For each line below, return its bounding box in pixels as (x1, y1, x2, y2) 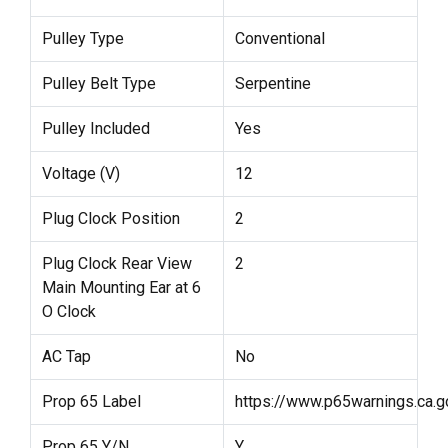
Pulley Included (41, 119, 150, 139)
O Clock (41, 302, 96, 322)
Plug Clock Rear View (41, 254, 192, 274)
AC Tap (41, 347, 91, 367)
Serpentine (234, 74, 311, 94)
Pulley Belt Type (41, 74, 156, 94)
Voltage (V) (41, 164, 120, 184)
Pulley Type (41, 29, 124, 49)
